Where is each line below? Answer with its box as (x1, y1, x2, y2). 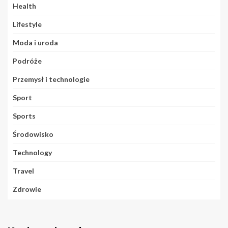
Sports (13, 111, 36, 121)
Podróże (13, 56, 42, 66)
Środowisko (13, 130, 53, 139)
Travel (13, 166, 34, 176)
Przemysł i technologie (13, 75, 90, 84)
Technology (13, 148, 52, 157)
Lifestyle (13, 20, 42, 29)
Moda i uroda (13, 38, 58, 47)
